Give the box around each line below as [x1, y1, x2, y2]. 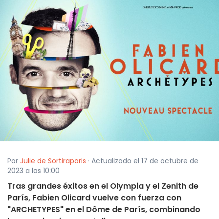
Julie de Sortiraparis [20, 156, 86, 166]
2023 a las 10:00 [7, 166, 60, 176]
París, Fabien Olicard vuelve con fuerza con [7, 192, 181, 204]
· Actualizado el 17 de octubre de [86, 156, 198, 166]
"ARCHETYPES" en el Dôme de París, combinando [7, 204, 200, 216]
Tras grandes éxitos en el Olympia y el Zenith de [7, 180, 198, 192]
